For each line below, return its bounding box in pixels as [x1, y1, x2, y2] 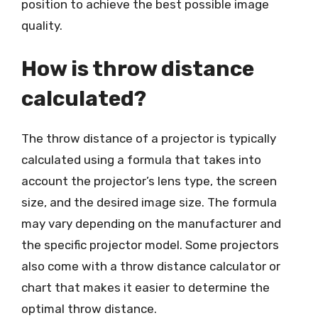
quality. [21, 18, 62, 33]
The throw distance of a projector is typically [21, 131, 276, 146]
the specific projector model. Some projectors [21, 238, 279, 252]
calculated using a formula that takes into [21, 153, 261, 167]
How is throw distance [21, 56, 254, 82]
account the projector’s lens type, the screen [21, 174, 277, 188]
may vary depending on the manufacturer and [21, 216, 281, 231]
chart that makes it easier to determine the [21, 280, 270, 295]
